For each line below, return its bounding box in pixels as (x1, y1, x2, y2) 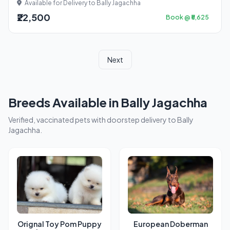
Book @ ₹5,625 (166, 13, 209, 21)
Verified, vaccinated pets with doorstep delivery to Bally (8, 115, 194, 124)
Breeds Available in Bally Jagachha (8, 94, 207, 110)
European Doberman (133, 219, 208, 228)
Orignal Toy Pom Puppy (17, 219, 102, 228)
